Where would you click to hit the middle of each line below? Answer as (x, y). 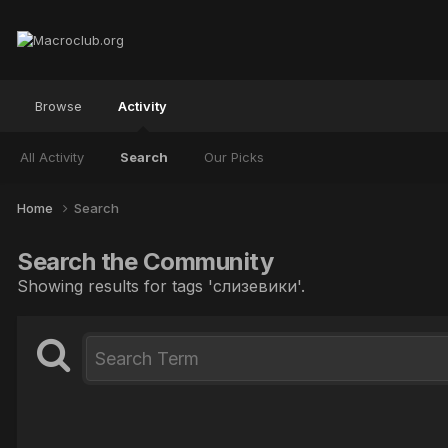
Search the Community (145, 261)
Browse (58, 106)
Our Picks (234, 157)
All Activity (52, 157)
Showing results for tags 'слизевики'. (161, 285)
